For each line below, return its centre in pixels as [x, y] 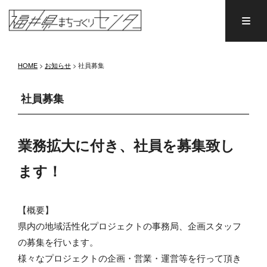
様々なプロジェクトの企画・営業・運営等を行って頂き [130, 258]
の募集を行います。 [58, 242]
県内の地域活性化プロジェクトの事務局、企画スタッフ [130, 226]
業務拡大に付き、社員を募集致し [126, 145]
